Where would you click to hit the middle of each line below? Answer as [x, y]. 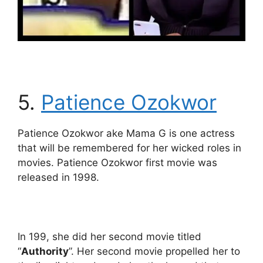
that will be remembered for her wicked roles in [129, 148]
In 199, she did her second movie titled [109, 237]
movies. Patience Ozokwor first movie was [117, 163]
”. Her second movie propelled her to [154, 252]
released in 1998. [58, 178]
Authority [45, 252]
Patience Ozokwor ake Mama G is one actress [126, 134]
